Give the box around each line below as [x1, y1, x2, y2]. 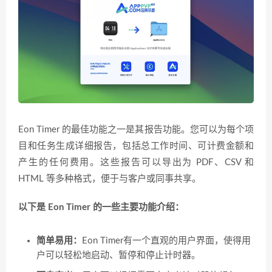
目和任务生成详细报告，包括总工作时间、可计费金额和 [18, 141, 254, 151]
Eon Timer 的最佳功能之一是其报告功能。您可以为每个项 [18, 124, 254, 134]
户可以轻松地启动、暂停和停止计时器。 [36, 250, 200, 260]
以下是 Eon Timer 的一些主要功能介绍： [18, 202, 184, 212]
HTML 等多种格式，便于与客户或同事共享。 [18, 174, 201, 183]
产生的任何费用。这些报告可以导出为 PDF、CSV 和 [18, 157, 254, 167]
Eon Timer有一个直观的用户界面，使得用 [82, 236, 251, 245]
